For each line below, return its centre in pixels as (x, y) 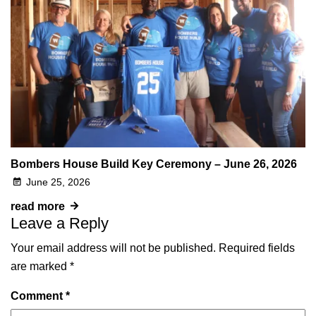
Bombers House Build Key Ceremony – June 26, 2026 (154, 164)
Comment (38, 296)
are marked (40, 267)
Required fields (257, 248)
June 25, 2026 (59, 182)
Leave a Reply (60, 224)
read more (38, 207)
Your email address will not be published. (113, 248)
